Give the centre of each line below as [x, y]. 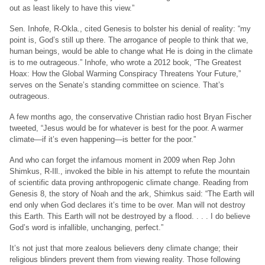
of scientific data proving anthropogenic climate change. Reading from [129, 183]
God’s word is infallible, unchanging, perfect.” [86, 228]
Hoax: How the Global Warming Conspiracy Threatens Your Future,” [125, 74]
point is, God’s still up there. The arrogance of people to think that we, [129, 40]
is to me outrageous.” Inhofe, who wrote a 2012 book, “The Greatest [125, 63]
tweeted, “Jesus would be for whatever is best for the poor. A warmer [126, 128]
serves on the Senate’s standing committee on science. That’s [117, 85]
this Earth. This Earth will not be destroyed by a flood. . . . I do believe [130, 216]
